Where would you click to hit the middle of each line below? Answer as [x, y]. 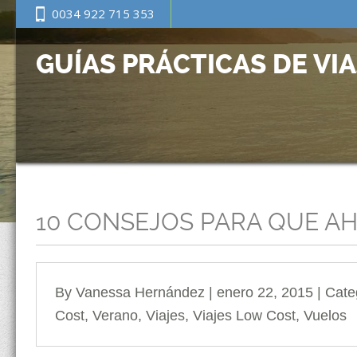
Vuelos [325, 316]
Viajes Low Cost [244, 316]
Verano [115, 316]
